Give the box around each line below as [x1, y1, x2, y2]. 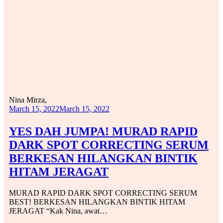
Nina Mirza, [9, 95, 47, 104]
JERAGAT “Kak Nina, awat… [9, 206, 108, 215]
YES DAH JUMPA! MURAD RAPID [9, 124, 198, 138]
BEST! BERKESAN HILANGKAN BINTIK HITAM [9, 197, 185, 206]
